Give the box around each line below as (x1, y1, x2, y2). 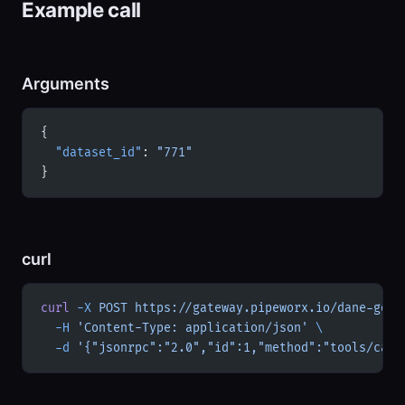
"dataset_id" (41, 145, 142, 160)
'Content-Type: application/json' (70, 320, 308, 335)
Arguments (22, 73, 109, 93)
